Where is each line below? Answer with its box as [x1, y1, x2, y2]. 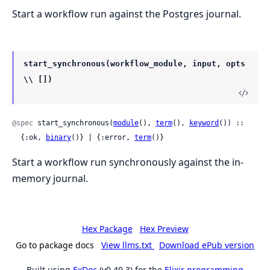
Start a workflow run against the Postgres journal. [12, 7, 241, 20]
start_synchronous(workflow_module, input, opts [24, 58, 245, 68]
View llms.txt [101, 239, 154, 251]
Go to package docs [16, 239, 94, 251]
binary [46, 133, 71, 142]
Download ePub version [159, 239, 254, 251]
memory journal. [12, 172, 88, 186]
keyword [189, 119, 219, 128]
